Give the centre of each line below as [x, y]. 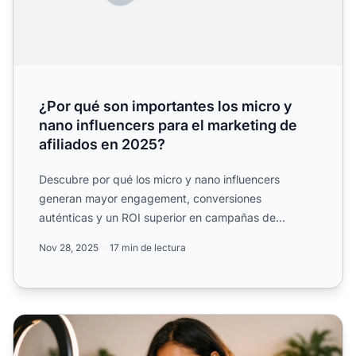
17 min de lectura [148, 248]
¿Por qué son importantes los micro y [165, 106]
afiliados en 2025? [102, 145]
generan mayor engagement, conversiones [150, 199]
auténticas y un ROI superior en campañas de [157, 218]
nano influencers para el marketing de [168, 126]
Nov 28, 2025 [69, 248]
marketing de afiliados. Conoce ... [126, 237]
